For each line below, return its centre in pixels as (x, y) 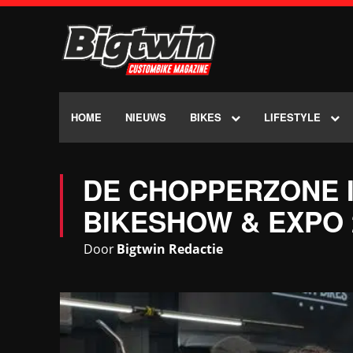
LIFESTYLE (292, 117)
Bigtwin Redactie (170, 249)
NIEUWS (146, 117)
